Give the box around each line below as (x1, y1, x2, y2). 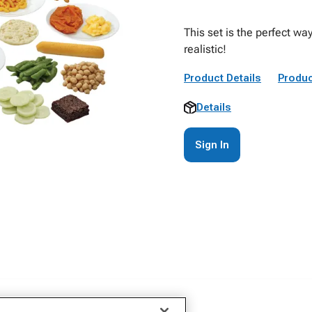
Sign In (195, 139, 229, 151)
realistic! (184, 42, 226, 56)
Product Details (184, 72, 261, 84)
